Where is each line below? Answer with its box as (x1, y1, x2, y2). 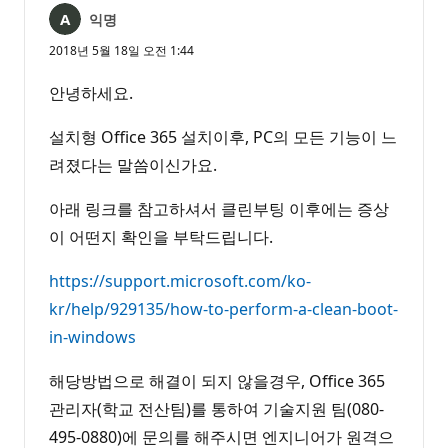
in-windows (49, 325, 136, 348)
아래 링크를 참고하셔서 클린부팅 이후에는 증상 (49, 197, 389, 220)
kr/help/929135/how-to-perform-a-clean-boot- (49, 297, 398, 320)
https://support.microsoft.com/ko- (49, 269, 311, 292)
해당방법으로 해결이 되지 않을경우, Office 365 (49, 369, 385, 392)
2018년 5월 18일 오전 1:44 (49, 41, 194, 59)
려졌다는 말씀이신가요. (49, 153, 217, 176)
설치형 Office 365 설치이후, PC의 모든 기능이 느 (49, 125, 397, 148)
